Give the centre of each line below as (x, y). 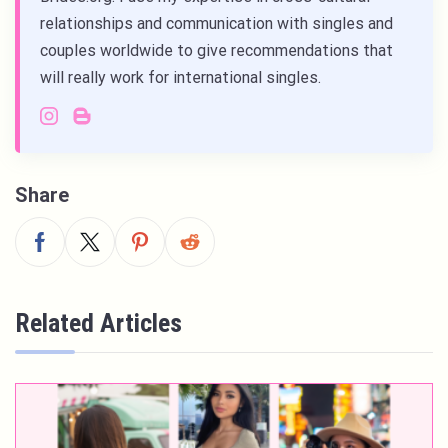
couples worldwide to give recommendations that (216, 51)
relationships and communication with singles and (216, 24)
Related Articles (98, 323)
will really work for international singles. (180, 78)
